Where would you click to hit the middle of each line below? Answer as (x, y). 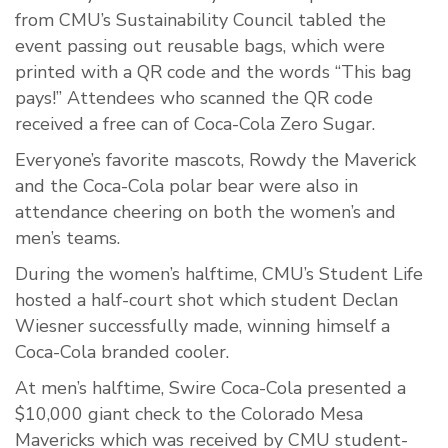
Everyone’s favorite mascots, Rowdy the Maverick (215, 160)
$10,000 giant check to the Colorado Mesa (189, 414)
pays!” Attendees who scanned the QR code (194, 98)
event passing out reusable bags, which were (200, 46)
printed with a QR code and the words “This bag (213, 72)
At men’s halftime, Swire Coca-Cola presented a (210, 388)
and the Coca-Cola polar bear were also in (186, 186)
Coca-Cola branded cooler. (122, 352)
